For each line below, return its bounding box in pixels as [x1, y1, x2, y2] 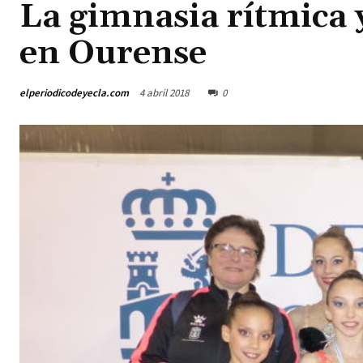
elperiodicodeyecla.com [19, 85, 129, 100]
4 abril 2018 [139, 86, 189, 100]
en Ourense [19, 32, 207, 75]
